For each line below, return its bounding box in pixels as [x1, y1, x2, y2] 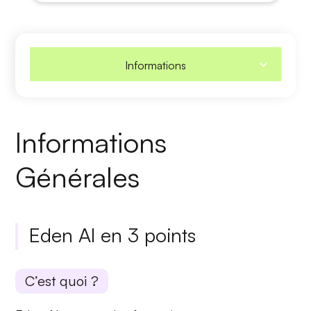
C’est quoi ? [25, 272, 99, 290]
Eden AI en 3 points [29, 223, 196, 248]
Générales [15, 160, 140, 195]
